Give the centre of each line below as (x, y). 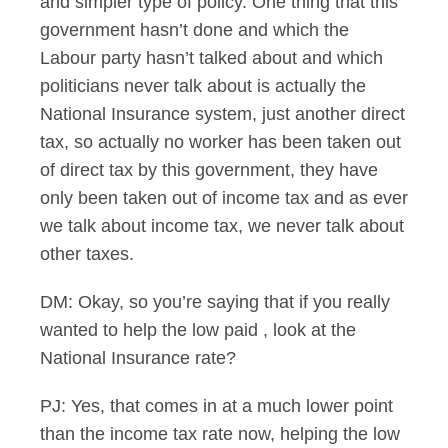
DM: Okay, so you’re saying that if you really (215, 302)
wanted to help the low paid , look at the (198, 330)
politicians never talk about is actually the (203, 86)
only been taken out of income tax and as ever (224, 198)
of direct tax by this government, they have (209, 170)
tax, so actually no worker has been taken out (220, 142)
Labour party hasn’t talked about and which (211, 58)
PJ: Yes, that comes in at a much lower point (216, 406)
